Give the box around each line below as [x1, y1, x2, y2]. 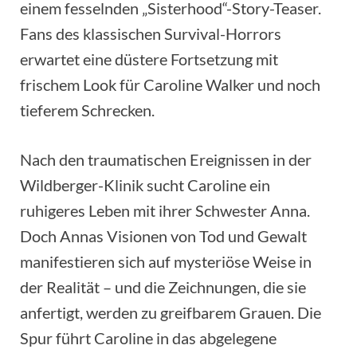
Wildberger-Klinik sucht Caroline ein [20, 175, 270, 194]
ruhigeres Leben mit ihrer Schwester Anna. [20, 200, 310, 220]
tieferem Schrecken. [20, 100, 155, 120]
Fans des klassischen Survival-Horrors [20, 23, 281, 43]
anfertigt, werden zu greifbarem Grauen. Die [20, 302, 321, 322]
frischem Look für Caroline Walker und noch [20, 74, 320, 94]
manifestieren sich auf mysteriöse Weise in [20, 251, 312, 271]
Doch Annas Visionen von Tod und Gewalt [20, 226, 307, 245]
